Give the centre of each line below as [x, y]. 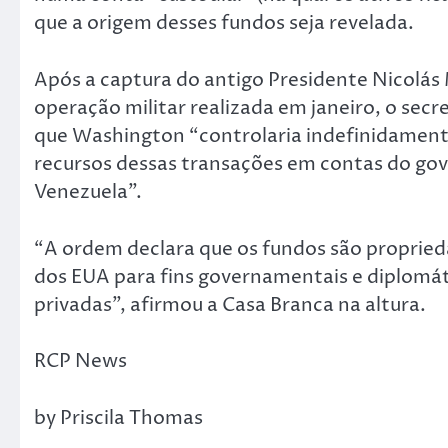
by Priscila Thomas [118, 417]
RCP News [80, 361]
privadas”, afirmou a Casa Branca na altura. [230, 304]
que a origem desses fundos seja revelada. [224, 23]
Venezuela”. [88, 192]
